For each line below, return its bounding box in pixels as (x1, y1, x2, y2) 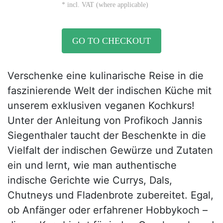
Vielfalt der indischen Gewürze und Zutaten (7, 144, 213, 156)
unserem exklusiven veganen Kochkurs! (7, 100, 195, 111)
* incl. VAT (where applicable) (62, 1, 148, 8)
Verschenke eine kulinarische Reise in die (7, 70, 204, 82)
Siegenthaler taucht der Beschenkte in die (7, 129, 206, 141)
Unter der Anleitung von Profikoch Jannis (7, 114, 202, 126)
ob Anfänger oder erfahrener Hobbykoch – (7, 204, 208, 216)
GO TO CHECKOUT (72, 35, 151, 46)
